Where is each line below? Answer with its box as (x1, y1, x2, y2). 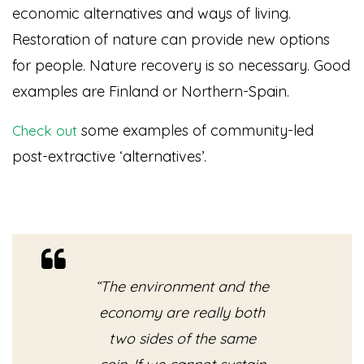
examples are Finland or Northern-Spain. (12, 81, 289, 101)
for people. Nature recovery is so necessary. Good (12, 55, 350, 75)
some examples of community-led (77, 120, 314, 140)
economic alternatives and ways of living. (12, 3, 291, 23)
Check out (12, 121, 77, 139)
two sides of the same (108, 328, 256, 348)
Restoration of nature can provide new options (12, 29, 330, 49)
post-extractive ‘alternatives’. (12, 146, 206, 166)
